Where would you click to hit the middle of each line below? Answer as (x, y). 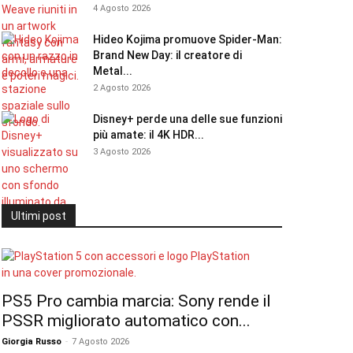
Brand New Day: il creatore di (167, 55)
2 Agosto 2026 (122, 88)
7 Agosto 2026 (100, 342)
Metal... (113, 71)
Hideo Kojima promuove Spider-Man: (188, 39)
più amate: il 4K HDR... (149, 135)
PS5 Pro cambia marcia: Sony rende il (136, 301)
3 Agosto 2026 (122, 152)
